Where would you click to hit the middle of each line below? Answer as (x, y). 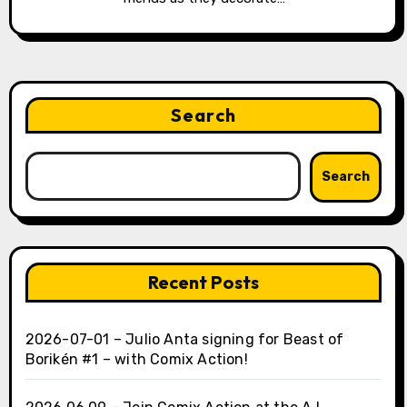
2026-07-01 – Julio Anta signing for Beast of (184, 340)
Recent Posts (203, 283)
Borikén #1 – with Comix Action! (136, 360)
